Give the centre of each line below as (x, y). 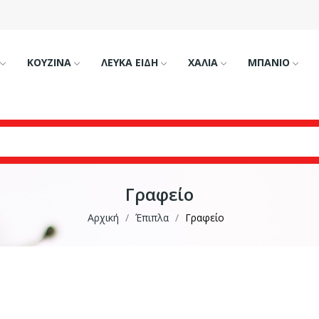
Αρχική (103, 218)
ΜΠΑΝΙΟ (268, 62)
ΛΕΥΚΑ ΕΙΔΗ (129, 62)
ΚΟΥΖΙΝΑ (49, 62)
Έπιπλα (152, 218)
